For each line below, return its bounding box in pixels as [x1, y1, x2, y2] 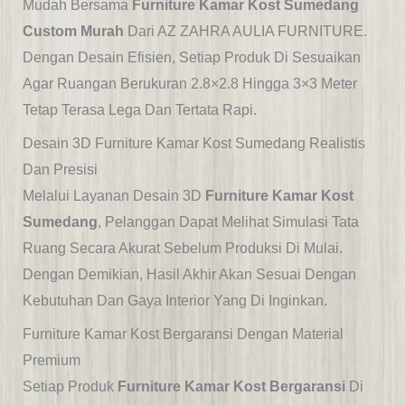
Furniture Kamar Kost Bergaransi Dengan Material [22, 326, 344, 343]
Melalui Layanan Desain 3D [22, 188, 202, 204]
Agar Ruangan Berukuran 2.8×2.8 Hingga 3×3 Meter [22, 76, 357, 92]
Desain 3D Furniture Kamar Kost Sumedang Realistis [22, 136, 365, 152]
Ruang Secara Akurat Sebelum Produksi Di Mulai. [22, 240, 343, 257]
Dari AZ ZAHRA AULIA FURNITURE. [123, 24, 367, 40]
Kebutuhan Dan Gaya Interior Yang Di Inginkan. [22, 293, 327, 309]
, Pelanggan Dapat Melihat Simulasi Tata [97, 214, 359, 231]
